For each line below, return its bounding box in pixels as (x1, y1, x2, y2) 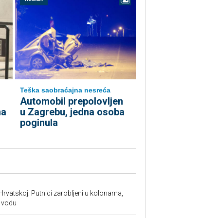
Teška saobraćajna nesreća (20, 86, 110, 94)
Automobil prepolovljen (20, 95, 123, 107)
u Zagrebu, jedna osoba (20, 106, 125, 118)
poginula (20, 117, 58, 128)
